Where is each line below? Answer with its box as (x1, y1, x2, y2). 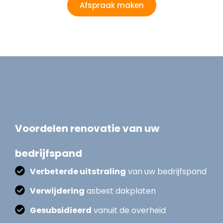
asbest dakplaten (85, 185, 156, 197)
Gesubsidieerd (30, 205, 92, 216)
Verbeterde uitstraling (30, 166, 126, 177)
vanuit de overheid (92, 205, 166, 216)
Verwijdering (30, 185, 85, 197)
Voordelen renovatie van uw (15, 121, 159, 135)
